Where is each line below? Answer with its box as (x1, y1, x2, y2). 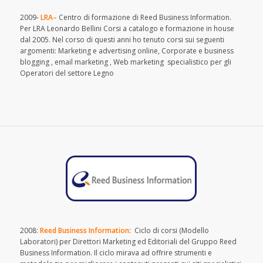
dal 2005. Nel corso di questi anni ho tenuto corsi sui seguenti (19, 34, 224, 45)
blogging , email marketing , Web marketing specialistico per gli (19, 56, 231, 67)
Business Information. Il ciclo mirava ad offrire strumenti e (19, 247, 212, 258)
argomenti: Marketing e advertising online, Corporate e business (19, 45, 234, 56)
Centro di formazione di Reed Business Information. (56, 12, 231, 22)
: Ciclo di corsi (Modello (129, 225, 209, 235)
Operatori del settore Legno (19, 68, 114, 78)
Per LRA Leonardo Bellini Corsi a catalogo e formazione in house (19, 23, 234, 33)
